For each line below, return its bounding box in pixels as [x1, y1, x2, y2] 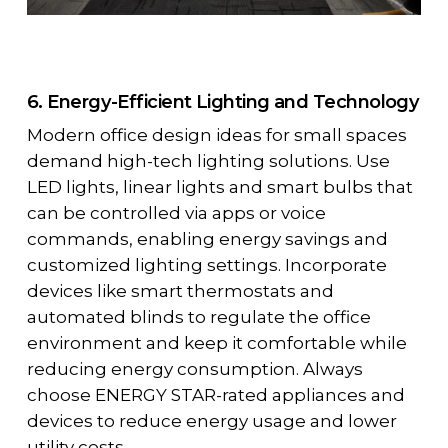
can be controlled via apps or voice [26, 203, 326, 224]
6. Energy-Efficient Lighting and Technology [26, 90, 420, 114]
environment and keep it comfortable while [26, 333, 407, 354]
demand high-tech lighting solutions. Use [26, 151, 390, 172]
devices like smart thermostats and [26, 281, 334, 302]
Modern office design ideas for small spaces [26, 125, 407, 146]
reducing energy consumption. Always [26, 359, 363, 380]
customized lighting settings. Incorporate [26, 255, 387, 276]
